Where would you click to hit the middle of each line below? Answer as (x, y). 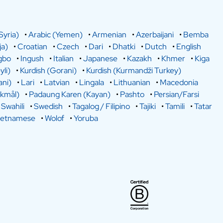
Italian (63, 58)
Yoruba (86, 118)
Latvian (56, 82)
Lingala (91, 82)
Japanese (100, 58)
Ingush (32, 58)
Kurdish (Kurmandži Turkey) (134, 70)
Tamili (175, 106)
